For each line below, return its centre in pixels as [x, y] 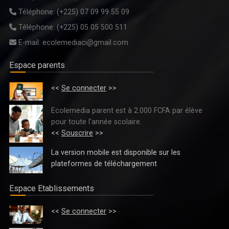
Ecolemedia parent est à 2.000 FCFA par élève [127, 111]
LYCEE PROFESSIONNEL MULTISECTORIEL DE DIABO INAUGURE [101, 107]
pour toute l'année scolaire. [96, 122]
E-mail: [29, 43]
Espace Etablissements [52, 189]
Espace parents [37, 65]
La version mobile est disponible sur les [116, 153]
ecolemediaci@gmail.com [84, 43]
